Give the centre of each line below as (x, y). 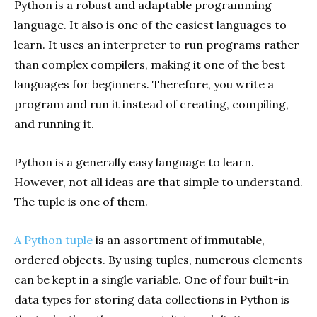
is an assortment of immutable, (179, 240)
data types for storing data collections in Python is (152, 300)
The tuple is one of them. (81, 202)
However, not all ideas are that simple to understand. (158, 182)
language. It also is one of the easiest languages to (150, 25)
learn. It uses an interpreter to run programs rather (157, 45)
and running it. (54, 124)
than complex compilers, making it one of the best (150, 65)
